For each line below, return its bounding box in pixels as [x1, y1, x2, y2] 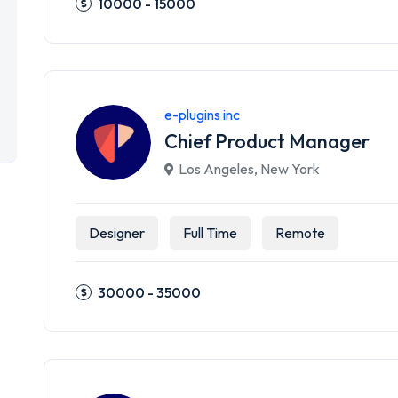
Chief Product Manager [164, 129, 370, 154]
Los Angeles [179, 160, 254, 178]
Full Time [183, 224, 237, 242]
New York [260, 160, 320, 178]
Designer [89, 224, 145, 242]
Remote [275, 224, 325, 242]
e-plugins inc [164, 106, 240, 123]
